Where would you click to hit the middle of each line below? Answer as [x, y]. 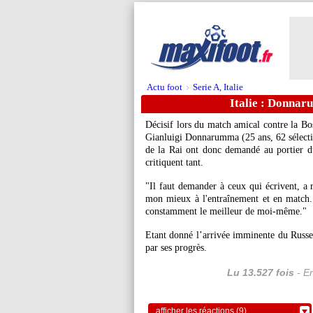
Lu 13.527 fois [260, 272]
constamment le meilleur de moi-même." [226, 211]
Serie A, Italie [218, 87]
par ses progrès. [176, 248]
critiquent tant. [174, 162]
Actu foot [165, 87]
